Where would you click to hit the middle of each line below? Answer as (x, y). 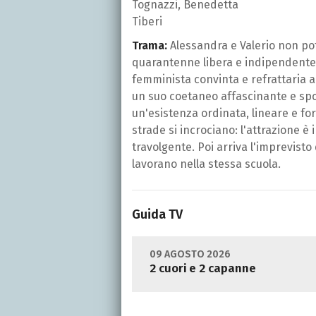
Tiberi (147, 21)
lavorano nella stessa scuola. (206, 164)
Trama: (150, 45)
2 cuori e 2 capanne (203, 268)
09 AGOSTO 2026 (190, 254)
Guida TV (157, 214)
